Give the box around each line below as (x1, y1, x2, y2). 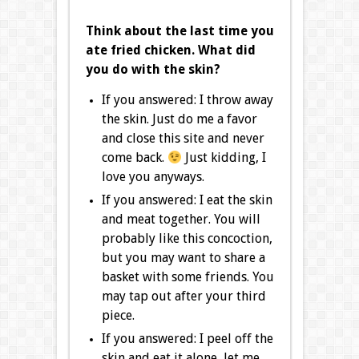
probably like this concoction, (101, 231, 272, 247)
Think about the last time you (85, 23, 274, 39)
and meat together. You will (101, 212, 260, 228)
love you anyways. (101, 169, 204, 185)
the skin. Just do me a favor (101, 111, 257, 127)
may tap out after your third (101, 288, 266, 305)
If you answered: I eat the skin (101, 192, 272, 208)
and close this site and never (101, 131, 264, 147)
